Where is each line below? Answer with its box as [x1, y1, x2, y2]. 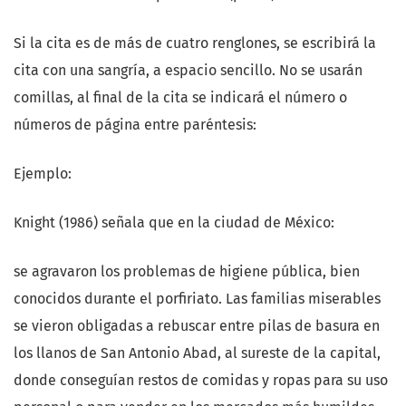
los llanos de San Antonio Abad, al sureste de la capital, [14, 344, 381, 362]
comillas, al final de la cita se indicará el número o [14, 89, 347, 107]
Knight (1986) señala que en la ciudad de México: [14, 214, 334, 232]
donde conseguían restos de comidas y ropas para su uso [14, 372, 388, 390]
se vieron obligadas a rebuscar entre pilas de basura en [14, 317, 380, 335]
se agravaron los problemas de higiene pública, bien [14, 263, 360, 281]
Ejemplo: [14, 165, 72, 183]
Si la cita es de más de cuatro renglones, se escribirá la [14, 34, 376, 53]
